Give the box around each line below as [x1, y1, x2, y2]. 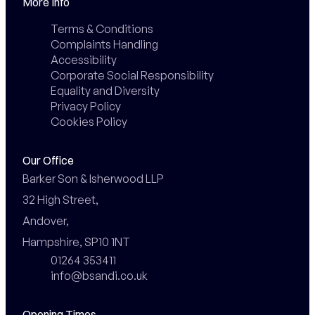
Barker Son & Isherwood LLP [22, 171, 164, 186]
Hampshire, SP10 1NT [22, 234, 130, 249]
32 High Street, [22, 192, 98, 207]
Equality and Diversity [50, 83, 160, 98]
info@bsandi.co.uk [50, 268, 148, 283]
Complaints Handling [50, 37, 158, 51]
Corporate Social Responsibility [50, 67, 214, 82]
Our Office [22, 153, 74, 167]
